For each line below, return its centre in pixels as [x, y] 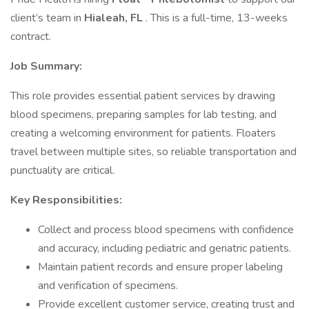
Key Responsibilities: [66, 200]
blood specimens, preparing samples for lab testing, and [143, 114]
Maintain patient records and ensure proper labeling [160, 267]
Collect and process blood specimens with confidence [166, 230]
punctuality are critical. [62, 170]
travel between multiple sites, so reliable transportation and [153, 152]
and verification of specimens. [108, 286]
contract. [31, 37]
